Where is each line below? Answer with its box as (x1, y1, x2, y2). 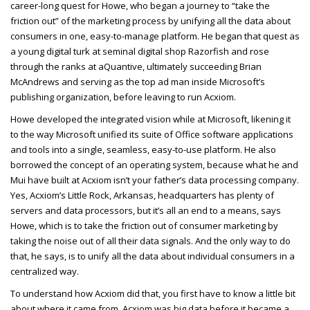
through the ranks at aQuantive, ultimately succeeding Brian (10, 60, 262, 73)
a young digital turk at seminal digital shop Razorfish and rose (10, 44, 269, 57)
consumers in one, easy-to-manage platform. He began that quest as (10, 29, 300, 42)
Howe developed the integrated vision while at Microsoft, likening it (10, 112, 291, 125)
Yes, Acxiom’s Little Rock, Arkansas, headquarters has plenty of (10, 188, 274, 201)
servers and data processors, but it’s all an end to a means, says (10, 203, 281, 217)
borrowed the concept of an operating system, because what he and (10, 158, 298, 171)
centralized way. (10, 264, 79, 277)
